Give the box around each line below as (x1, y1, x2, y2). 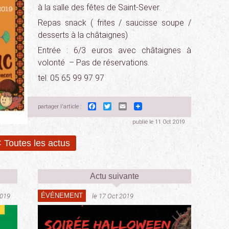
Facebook (96, 101, 133, 111)
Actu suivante (90, 172, 139, 180)
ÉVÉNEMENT (41, 192, 83, 199)
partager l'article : (38, 103, 83, 110)
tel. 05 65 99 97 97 (38, 73, 104, 83)
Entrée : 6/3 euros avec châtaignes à (38, 45, 191, 55)
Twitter (111, 101, 136, 111)
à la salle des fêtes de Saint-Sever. (38, 3, 161, 12)
